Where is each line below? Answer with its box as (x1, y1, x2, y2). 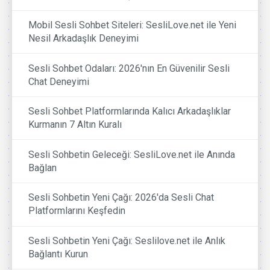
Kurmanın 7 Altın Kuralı (28, 119, 122, 131)
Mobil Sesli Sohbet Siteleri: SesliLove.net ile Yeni (28, 19, 237, 31)
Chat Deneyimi (28, 75, 90, 87)
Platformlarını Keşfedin (28, 205, 126, 217)
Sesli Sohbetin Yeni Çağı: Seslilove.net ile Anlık (28, 234, 226, 246)
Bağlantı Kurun (28, 248, 89, 260)
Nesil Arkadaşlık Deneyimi (28, 33, 139, 45)
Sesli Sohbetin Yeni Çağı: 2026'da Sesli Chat (28, 192, 215, 204)
